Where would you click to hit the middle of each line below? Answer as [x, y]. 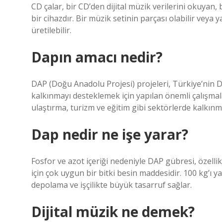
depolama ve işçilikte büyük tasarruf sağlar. [111, 185]
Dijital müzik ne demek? [113, 212]
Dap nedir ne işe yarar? [110, 134]
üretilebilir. [51, 30]
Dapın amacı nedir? [97, 57]
